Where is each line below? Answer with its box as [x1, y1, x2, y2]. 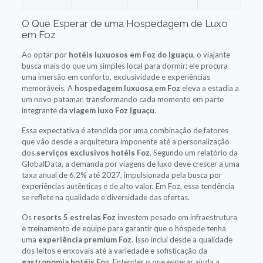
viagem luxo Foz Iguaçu [69, 105, 154, 115]
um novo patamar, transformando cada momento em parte [21, 94, 224, 104]
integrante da [21, 105, 69, 115]
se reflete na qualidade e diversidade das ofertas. [21, 192, 190, 202]
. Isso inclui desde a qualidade [131, 234, 232, 244]
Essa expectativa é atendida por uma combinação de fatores [21, 125, 228, 135]
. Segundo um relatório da [149, 147, 238, 157]
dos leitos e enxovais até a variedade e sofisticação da [21, 245, 207, 255]
